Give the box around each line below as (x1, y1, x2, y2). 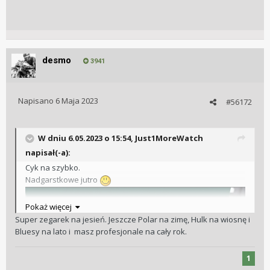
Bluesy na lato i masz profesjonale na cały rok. (15, 226, 189, 237)
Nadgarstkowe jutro (25, 174, 99, 186)
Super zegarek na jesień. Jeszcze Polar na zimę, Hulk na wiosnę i (15, 214, 250, 225)
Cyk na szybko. (25, 162, 80, 174)
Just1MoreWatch (135, 133, 203, 143)
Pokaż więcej (25, 201, 75, 213)
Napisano (18, 95, 55, 107)
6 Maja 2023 (55, 95, 98, 107)
